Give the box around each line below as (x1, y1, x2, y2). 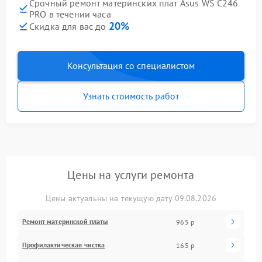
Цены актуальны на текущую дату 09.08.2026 (45, 193, 217, 204)
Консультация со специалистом (67, 60, 195, 71)
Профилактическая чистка (22, 240, 105, 249)
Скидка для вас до (29, 20, 109, 32)
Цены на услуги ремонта (67, 167, 195, 182)
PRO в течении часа (29, 8, 111, 20)
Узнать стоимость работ (83, 90, 179, 102)
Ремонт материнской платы (22, 217, 108, 226)
